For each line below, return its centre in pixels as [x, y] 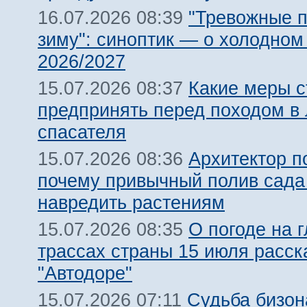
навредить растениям [131, 202]
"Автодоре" [85, 273]
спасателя [82, 132]
